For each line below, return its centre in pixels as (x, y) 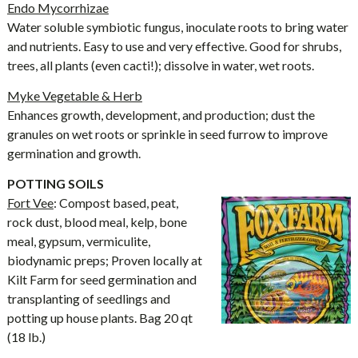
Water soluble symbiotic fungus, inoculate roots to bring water (177, 27)
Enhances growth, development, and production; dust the (161, 115)
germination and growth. (74, 153)
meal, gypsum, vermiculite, (78, 241)
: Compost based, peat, (115, 203)
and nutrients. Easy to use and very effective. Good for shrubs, (174, 46)
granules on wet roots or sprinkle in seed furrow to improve (167, 134)
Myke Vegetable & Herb (74, 95)
